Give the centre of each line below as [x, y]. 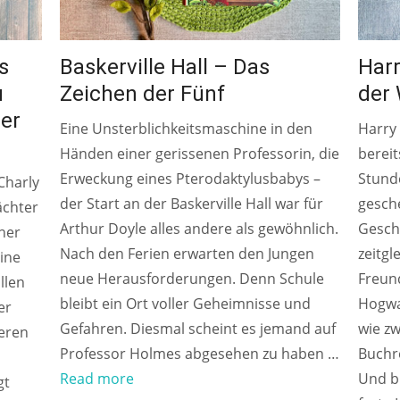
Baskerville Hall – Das [165, 67]
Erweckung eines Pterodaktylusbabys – [191, 178]
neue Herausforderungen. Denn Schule [192, 278]
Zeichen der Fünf [143, 93]
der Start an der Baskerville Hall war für [192, 203]
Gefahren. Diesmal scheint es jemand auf [198, 328]
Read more [97, 378]
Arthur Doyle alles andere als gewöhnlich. [200, 228]
